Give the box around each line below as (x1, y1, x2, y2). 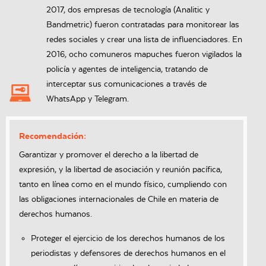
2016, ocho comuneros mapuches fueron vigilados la (46, 50, 242, 60)
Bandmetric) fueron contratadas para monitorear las (46, 20, 239, 30)
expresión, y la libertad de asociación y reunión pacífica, (19, 165, 222, 175)
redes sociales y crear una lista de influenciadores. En (46, 35, 242, 45)
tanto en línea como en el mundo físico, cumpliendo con (19, 180, 227, 190)
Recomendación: (19, 131, 86, 142)
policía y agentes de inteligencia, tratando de (46, 65, 208, 75)
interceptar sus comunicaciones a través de (46, 80, 207, 90)
